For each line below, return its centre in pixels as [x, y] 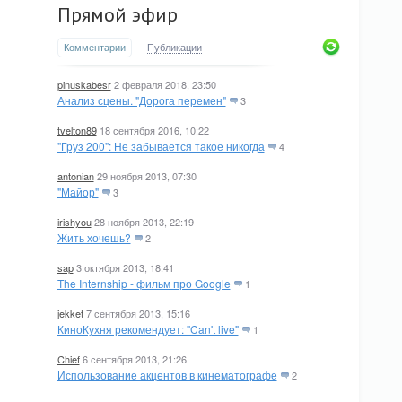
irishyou [74, 222]
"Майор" [78, 192]
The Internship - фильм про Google [144, 283]
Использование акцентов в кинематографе [167, 375]
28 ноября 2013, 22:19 [144, 222]
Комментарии [94, 47]
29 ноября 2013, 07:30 [146, 176]
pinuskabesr [84, 84]
